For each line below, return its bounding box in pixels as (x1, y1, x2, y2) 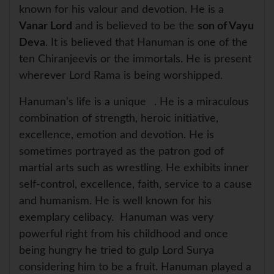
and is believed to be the (72, 20, 198, 32)
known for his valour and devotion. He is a (19, 4, 224, 15)
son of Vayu (198, 20, 254, 32)
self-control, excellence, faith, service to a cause (19, 179, 252, 190)
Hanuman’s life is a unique (19, 96, 149, 108)
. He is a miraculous (154, 96, 249, 108)
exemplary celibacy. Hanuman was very (19, 212, 213, 223)
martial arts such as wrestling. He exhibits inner (19, 162, 249, 174)
